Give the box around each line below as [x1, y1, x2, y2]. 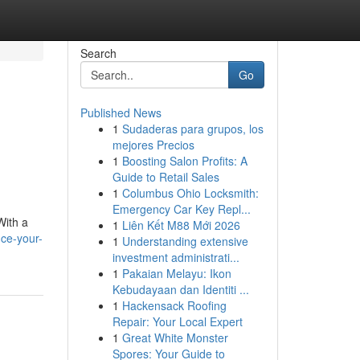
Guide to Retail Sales [112, 169, 219, 185]
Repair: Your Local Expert [112, 313, 243, 329]
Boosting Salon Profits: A [121, 153, 247, 169]
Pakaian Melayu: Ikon [121, 265, 231, 281]
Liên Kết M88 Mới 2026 [121, 217, 240, 233]
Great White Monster [121, 329, 228, 346]
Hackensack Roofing [121, 297, 227, 313]
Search [80, 45, 117, 61]
